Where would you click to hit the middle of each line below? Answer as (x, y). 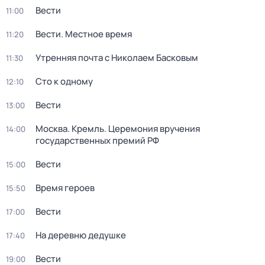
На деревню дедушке (81, 235)
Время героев (65, 188)
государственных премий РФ (97, 140)
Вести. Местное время (84, 34)
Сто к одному (64, 81)
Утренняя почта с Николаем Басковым (117, 58)
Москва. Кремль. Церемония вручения (118, 129)
